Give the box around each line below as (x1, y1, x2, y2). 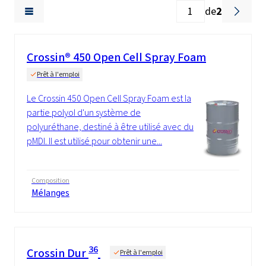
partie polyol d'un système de (27, 106, 141, 119)
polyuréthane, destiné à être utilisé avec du (27, 121, 194, 134)
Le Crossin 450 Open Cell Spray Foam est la (27, 92, 191, 105)
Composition (31, 176, 69, 186)
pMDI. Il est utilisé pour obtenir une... (27, 135, 162, 148)
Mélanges (31, 186, 69, 199)
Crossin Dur (27, 245, 88, 262)
